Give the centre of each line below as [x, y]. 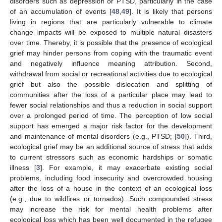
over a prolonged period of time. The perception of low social [111, 115]
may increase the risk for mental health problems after [111, 209]
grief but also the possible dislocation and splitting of [111, 84]
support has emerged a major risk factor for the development [111, 126]
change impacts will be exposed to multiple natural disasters [111, 32]
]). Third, [198, 136]
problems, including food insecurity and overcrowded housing [111, 178]
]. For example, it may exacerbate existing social [126, 167]
